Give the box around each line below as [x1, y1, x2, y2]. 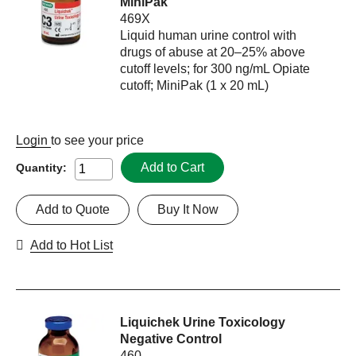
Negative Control [120, 332, 222, 346]
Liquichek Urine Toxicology [120, 315, 286, 330]
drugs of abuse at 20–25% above [120, 45, 306, 60]
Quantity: [16, 161, 67, 174]
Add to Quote [36, 203, 110, 217]
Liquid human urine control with [120, 29, 297, 43]
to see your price [51, 133, 144, 148]
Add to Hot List [30, 238, 113, 253]
